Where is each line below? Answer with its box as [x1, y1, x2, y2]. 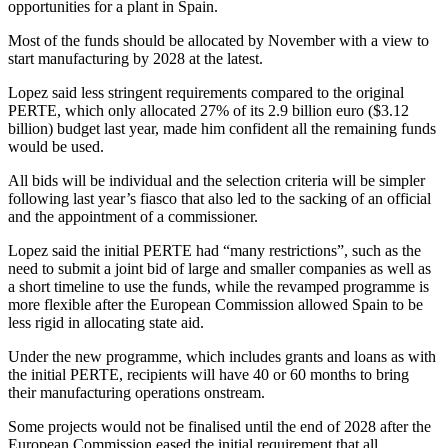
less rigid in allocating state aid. [8, 313, 204, 331]
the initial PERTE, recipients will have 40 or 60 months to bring [8, 365, 409, 383]
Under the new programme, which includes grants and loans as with [8, 347, 436, 365]
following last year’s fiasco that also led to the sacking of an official [8, 189, 431, 207]
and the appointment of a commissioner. [8, 207, 258, 225]
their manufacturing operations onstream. [8, 383, 265, 401]
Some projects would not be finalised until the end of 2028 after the [8, 417, 431, 435]
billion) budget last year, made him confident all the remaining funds [8, 119, 436, 137]
